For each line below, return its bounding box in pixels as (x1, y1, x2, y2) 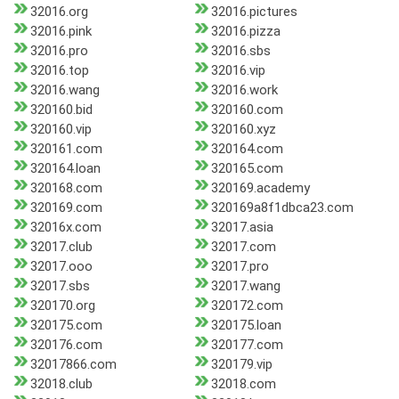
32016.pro (30, 43, 88, 60)
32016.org (30, 4, 88, 20)
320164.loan (30, 160, 101, 177)
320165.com (210, 160, 283, 177)
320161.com (30, 141, 102, 158)
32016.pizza (210, 23, 281, 40)
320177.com (210, 337, 283, 354)
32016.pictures (210, 4, 297, 20)
